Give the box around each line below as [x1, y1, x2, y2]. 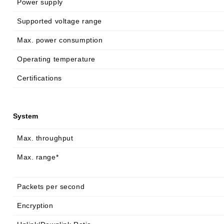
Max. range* [17, 153, 59, 161]
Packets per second [17, 182, 85, 190]
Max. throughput [17, 134, 73, 142]
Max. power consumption [17, 36, 103, 44]
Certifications [17, 74, 62, 82]
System [13, 112, 38, 120]
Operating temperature [17, 55, 95, 63]
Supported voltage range [17, 17, 102, 25]
